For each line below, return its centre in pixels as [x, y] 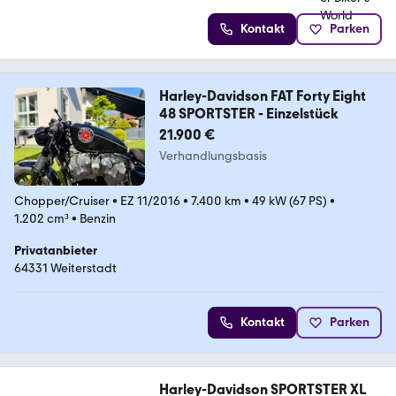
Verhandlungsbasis [213, 156]
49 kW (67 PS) [289, 201]
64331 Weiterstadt [65, 268]
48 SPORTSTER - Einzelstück [248, 113]
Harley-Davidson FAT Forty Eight [262, 95]
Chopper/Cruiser [62, 201]
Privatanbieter [56, 250]
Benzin [98, 218]
